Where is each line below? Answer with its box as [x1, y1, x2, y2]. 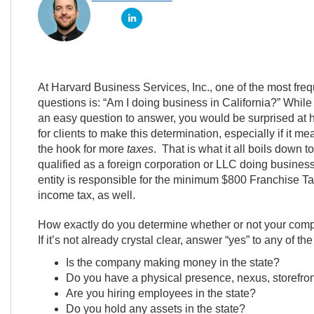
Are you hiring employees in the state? [65, 287, 256, 299]
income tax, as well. [37, 189, 135, 201]
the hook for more [37, 143, 127, 155]
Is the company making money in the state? [65, 257, 280, 268]
